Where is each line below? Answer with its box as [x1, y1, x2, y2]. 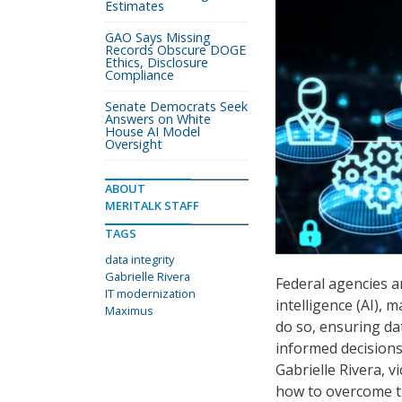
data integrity [105, 251, 174, 267]
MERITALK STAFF [105, 197, 199, 214]
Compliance [105, 66, 174, 83]
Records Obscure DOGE [105, 41, 246, 58]
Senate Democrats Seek [105, 98, 248, 115]
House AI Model [105, 123, 200, 140]
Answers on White [105, 110, 211, 127]
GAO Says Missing [105, 29, 211, 46]
